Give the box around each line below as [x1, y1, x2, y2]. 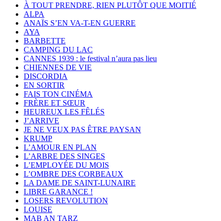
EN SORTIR [24, 81, 65, 90]
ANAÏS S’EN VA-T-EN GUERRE [24, 19, 136, 28]
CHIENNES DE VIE [24, 63, 92, 72]
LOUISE [24, 205, 52, 214]
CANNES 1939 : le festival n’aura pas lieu [24, 54, 157, 63]
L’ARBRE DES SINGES [24, 152, 105, 161]
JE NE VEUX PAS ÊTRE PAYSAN [24, 125, 141, 134]
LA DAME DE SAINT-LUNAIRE [24, 179, 136, 187]
